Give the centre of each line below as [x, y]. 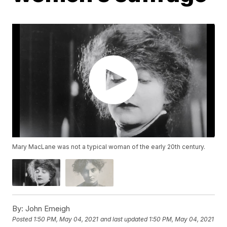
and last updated [124, 219]
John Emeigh [47, 208]
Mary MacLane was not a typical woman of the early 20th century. [109, 147]
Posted [23, 219]
